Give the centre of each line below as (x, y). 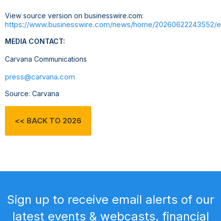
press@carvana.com (40, 77)
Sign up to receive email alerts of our (110, 200)
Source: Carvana (32, 94)
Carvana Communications (46, 59)
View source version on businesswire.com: (74, 16)
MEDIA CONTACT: (35, 41)
